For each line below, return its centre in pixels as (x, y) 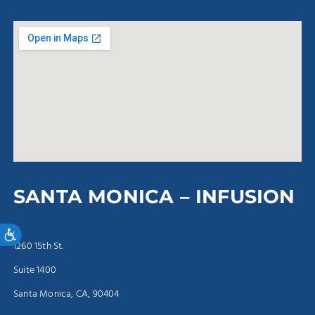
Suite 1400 (35, 270)
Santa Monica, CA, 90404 (66, 294)
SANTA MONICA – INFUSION (154, 196)
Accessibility (39, 230)
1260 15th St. (39, 246)
